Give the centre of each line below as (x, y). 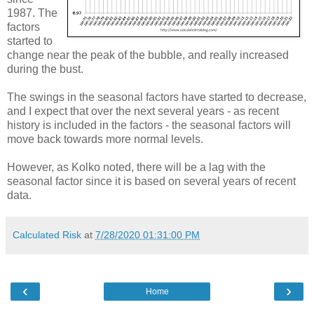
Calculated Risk (47, 234)
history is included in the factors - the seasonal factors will (149, 125)
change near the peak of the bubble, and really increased (148, 55)
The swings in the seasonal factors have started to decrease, (157, 97)
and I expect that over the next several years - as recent (143, 111)
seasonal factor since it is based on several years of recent (151, 181)
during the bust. (45, 69)
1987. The (32, 13)
